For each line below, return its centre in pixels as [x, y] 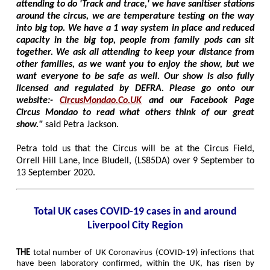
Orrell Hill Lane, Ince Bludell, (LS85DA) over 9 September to [135, 161]
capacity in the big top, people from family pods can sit [135, 41]
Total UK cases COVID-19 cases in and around [135, 212]
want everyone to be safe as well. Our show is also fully [135, 77]
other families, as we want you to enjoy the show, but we [135, 65]
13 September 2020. [56, 173]
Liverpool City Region [135, 226]
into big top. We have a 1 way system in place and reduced [135, 29]
